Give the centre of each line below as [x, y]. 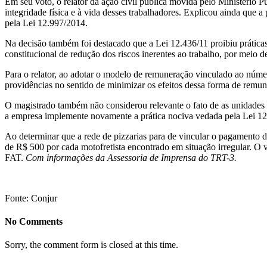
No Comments [34, 222]
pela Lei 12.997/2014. [46, 23]
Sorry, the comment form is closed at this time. [91, 245]
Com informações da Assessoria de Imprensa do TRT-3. [131, 157]
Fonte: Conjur [31, 198]
